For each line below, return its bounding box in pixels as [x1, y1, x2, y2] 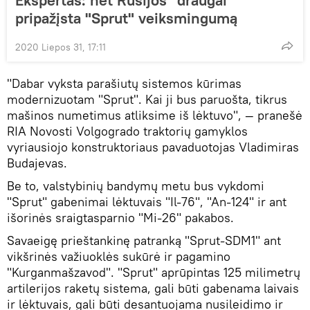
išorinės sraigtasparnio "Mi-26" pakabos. [7, 209, 234, 226]
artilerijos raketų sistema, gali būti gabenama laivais [7, 280, 299, 296]
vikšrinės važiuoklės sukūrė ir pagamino [7, 248, 230, 264]
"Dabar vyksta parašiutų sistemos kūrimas [7, 75, 241, 91]
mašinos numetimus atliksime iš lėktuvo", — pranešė [7, 107, 302, 123]
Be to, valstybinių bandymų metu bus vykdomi [7, 177, 264, 194]
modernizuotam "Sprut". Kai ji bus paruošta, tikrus [7, 91, 287, 107]
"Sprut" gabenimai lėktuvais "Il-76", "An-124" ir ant [7, 193, 286, 210]
